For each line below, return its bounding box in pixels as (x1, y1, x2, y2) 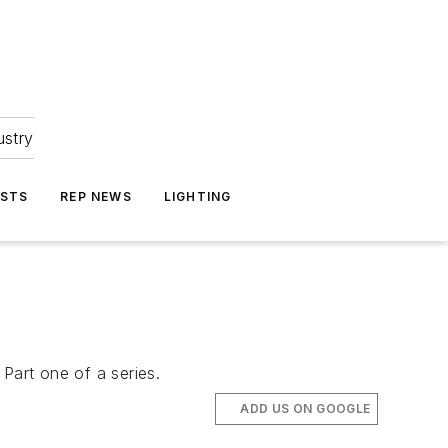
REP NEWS (60, 189, 132, 204)
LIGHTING (163, 189, 232, 204)
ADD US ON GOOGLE (240, 401, 371, 416)
